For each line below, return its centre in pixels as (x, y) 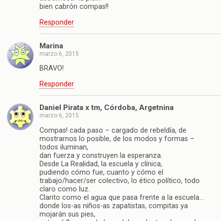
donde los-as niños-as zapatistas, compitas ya (114, 206)
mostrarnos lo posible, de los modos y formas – (117, 139)
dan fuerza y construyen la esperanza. (101, 155)
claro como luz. (65, 189)
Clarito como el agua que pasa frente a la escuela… (122, 197)
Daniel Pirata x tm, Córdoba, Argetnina (107, 108)
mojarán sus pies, (67, 214)
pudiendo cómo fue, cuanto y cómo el (101, 172)
